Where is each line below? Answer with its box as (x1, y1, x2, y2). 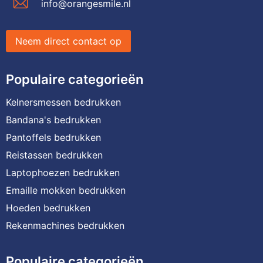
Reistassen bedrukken (5, 149, 103, 161)
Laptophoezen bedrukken (5, 166, 120, 178)
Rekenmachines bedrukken (5, 219, 124, 231)
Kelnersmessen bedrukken (5, 96, 121, 108)
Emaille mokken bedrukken (5, 184, 126, 196)
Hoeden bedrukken (5, 201, 90, 214)
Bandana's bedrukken (5, 113, 101, 126)
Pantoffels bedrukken (5, 131, 101, 143)
